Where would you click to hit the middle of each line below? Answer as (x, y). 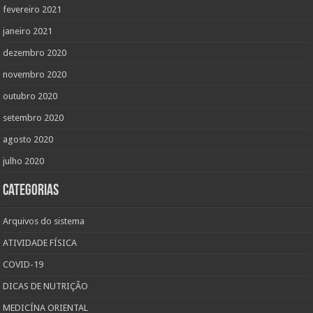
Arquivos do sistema (44, 221)
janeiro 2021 (28, 31)
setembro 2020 (34, 118)
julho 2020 (24, 161)
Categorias (31, 191)
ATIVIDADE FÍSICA (40, 243)
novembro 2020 (35, 75)
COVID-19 (23, 265)
